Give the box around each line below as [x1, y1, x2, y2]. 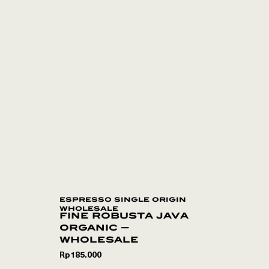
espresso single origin [59, 195, 186, 204]
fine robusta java [59, 210, 189, 221]
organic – [59, 222, 130, 233]
